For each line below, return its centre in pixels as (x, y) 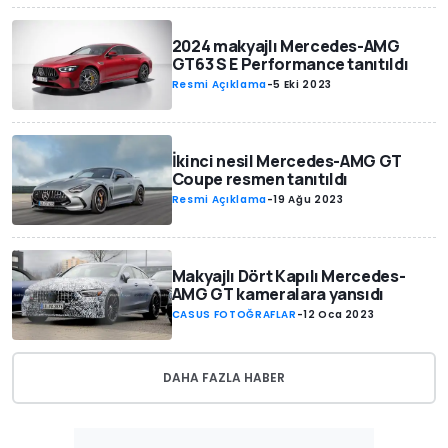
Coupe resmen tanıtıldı (260, 178)
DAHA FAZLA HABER (224, 377)
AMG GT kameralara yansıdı (278, 293)
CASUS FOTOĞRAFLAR (234, 314)
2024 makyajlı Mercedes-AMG (285, 46)
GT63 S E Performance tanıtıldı (290, 64)
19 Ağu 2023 (308, 199)
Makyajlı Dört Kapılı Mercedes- (288, 275)
